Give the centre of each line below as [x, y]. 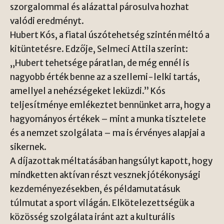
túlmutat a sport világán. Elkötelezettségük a [102, 203]
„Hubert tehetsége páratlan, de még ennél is [100, 63]
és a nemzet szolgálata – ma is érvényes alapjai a [107, 133]
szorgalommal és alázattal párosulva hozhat [99, 7]
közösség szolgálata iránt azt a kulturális [92, 217]
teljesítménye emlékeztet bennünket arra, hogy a [110, 105]
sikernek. [28, 147]
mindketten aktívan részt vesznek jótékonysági [105, 175]
